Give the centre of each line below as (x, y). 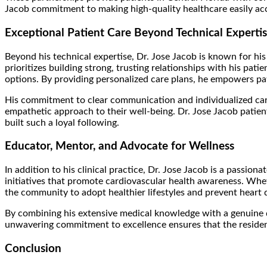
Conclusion (33, 249)
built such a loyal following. (62, 122)
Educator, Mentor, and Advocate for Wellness (119, 147)
